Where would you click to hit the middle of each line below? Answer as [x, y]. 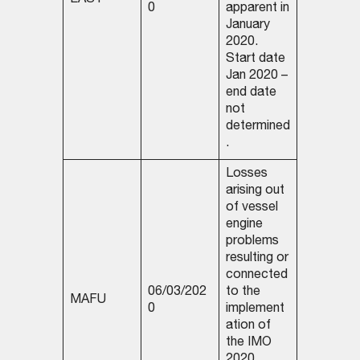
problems [252, 242]
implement [255, 310]
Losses [246, 175]
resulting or [257, 259]
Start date [255, 60]
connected [256, 276]
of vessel [252, 209]
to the [243, 293]
